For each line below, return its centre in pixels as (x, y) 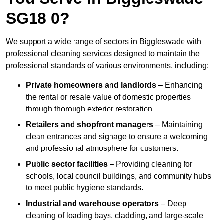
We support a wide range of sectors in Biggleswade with (104, 42)
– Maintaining (178, 125)
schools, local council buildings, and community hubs (118, 176)
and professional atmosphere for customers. (102, 148)
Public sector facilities (67, 164)
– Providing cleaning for (150, 164)
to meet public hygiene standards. (84, 188)
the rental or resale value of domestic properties (108, 97)
